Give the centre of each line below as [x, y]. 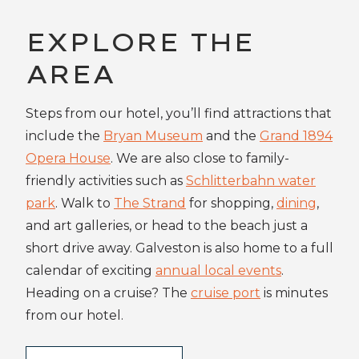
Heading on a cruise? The [108, 293]
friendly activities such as [106, 181]
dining [296, 203]
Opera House [68, 158]
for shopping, [231, 203]
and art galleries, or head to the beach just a [167, 226]
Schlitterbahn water [251, 181]
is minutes [294, 293]
